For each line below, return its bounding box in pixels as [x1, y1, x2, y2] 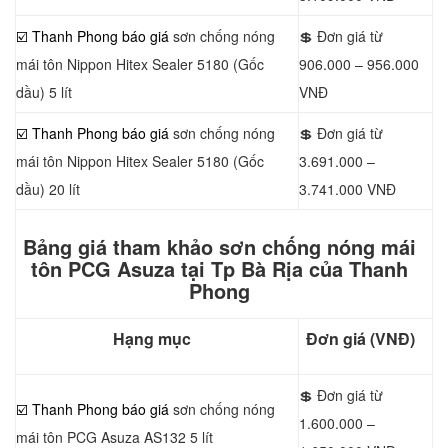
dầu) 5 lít [16, 82, 72, 102]
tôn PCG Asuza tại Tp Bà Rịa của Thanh [30, 254, 408, 283]
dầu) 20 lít [16, 179, 80, 199]
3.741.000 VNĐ [299, 179, 396, 199]
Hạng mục [113, 327, 191, 350]
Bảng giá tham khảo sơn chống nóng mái [22, 232, 416, 261]
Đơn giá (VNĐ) [306, 327, 415, 350]
